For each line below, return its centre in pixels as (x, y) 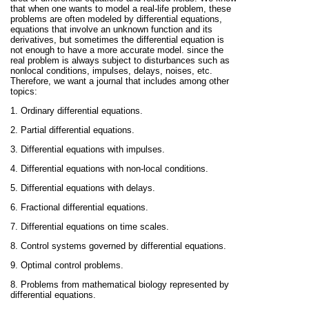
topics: (24, 92)
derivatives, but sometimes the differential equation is (117, 40)
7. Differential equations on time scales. (90, 227)
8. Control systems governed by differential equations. (118, 246)
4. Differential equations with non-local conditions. (109, 169)
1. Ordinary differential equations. (77, 111)
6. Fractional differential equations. (79, 208)
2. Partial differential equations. (72, 130)
